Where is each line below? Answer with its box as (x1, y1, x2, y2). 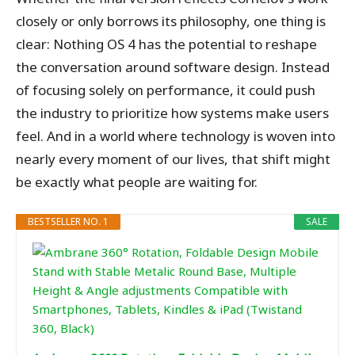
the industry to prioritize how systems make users (16, 104, 329, 122)
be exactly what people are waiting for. (16, 173, 258, 191)
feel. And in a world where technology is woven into (16, 127, 335, 145)
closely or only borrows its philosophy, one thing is (16, 12, 326, 30)
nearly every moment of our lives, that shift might (16, 150, 330, 168)
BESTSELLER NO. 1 (28, 215, 109, 228)
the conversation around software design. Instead (16, 58, 330, 76)
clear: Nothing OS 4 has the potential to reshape (16, 35, 317, 53)
